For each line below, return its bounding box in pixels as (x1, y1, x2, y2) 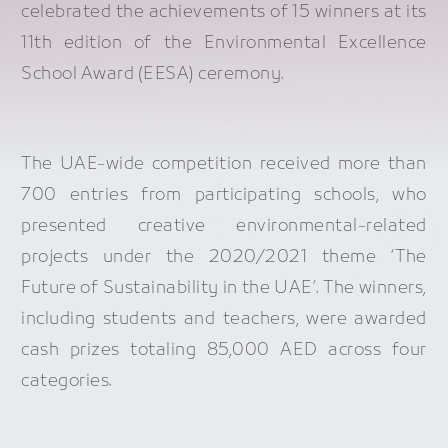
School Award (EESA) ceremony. (21, 62, 284, 86)
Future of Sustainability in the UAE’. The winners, (21, 277, 427, 301)
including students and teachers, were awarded (21, 308, 427, 332)
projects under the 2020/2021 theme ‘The (21, 246, 427, 270)
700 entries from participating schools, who (21, 184, 427, 208)
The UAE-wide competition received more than (21, 153, 427, 177)
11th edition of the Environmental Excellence (21, 31, 427, 55)
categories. (21, 370, 112, 394)
